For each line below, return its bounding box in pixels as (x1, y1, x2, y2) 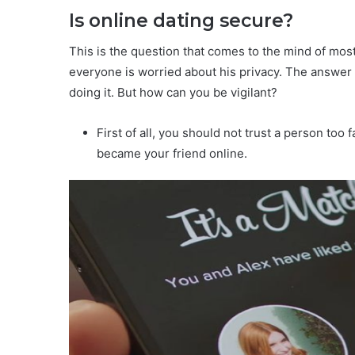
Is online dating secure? (69, 9, 293, 32)
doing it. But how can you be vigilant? (69, 85, 277, 101)
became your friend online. (97, 146, 247, 162)
